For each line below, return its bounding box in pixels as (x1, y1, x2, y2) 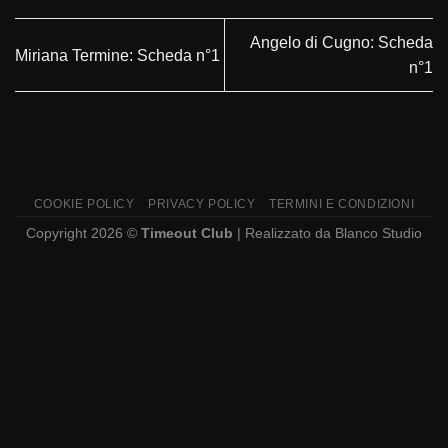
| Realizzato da (233, 225, 335, 242)
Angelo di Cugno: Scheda (250, 34, 433, 51)
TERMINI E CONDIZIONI (269, 197, 415, 212)
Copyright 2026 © (26, 225, 141, 242)
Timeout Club (141, 225, 233, 242)
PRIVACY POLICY (148, 197, 256, 212)
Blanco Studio (335, 225, 422, 242)
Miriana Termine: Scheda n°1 (15, 46, 220, 64)
